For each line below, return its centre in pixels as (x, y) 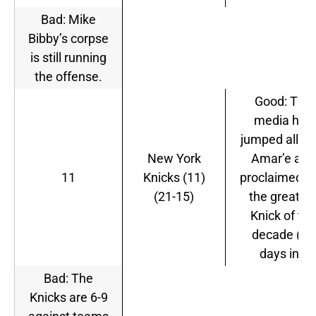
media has (283, 121)
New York (174, 159)
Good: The (283, 102)
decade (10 (283, 235)
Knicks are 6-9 (68, 298)
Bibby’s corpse (68, 39)
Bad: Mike (68, 20)
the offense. (68, 77)
